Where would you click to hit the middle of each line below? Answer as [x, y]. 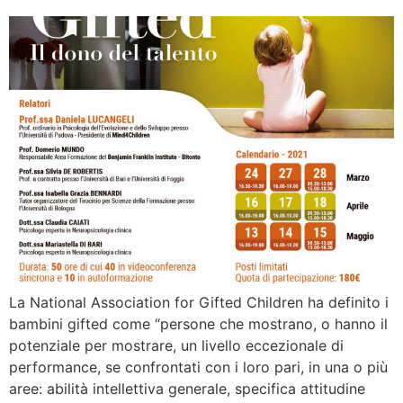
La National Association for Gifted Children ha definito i [199, 302]
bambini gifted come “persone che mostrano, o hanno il [198, 323]
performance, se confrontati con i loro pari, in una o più [198, 367]
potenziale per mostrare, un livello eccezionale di [176, 345]
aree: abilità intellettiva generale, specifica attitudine [187, 388]
